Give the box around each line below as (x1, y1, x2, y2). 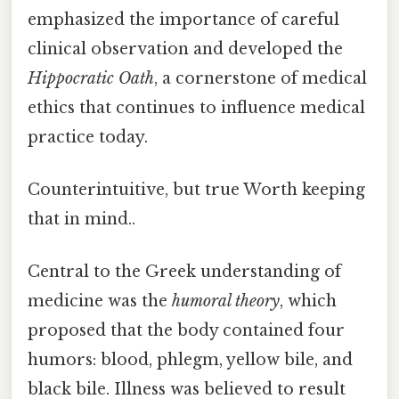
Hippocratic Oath (28, 68, 154, 88)
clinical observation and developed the (28, 38, 343, 59)
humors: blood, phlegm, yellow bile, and (28, 350, 353, 370)
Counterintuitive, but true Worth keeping (28, 180, 365, 200)
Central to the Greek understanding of (28, 262, 341, 282)
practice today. (28, 126, 148, 147)
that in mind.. (28, 209, 135, 230)
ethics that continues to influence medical (28, 97, 365, 118)
